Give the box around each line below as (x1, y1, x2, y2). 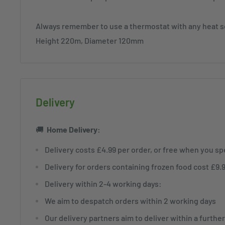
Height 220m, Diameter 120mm (36, 36, 144, 46)
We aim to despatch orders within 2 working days (45, 196, 216, 206)
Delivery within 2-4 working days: (45, 179, 162, 189)
